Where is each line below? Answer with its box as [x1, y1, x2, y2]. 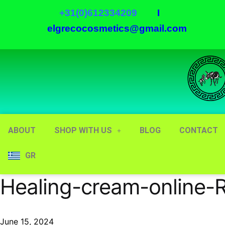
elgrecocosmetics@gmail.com [47, 23, 187, 34]
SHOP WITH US [54, 126, 112, 136]
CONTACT [179, 126, 218, 136]
